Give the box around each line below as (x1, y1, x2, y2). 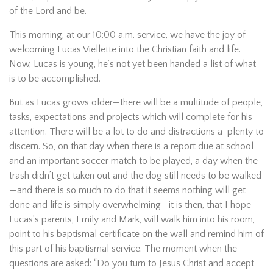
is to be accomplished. (9, 73, 101, 84)
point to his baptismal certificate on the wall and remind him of (9, 229, 264, 239)
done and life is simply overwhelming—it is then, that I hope (9, 199, 251, 210)
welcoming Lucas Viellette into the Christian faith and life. (9, 44, 241, 55)
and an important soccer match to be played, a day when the (9, 155, 258, 166)
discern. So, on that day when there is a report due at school (9, 141, 253, 152)
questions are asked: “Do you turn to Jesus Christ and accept (9, 258, 254, 269)
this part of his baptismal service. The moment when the (9, 243, 237, 254)
